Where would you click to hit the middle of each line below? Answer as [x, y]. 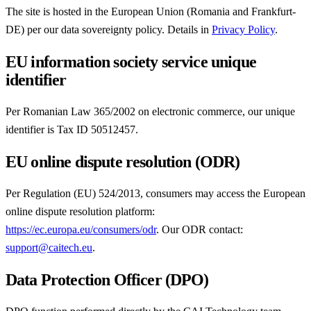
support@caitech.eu [49, 247]
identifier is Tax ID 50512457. [72, 130]
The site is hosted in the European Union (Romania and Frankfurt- [151, 12]
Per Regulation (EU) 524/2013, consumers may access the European [155, 193]
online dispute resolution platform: [80, 211]
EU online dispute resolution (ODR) [123, 162]
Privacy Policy [243, 30]
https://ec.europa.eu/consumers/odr [81, 229]
